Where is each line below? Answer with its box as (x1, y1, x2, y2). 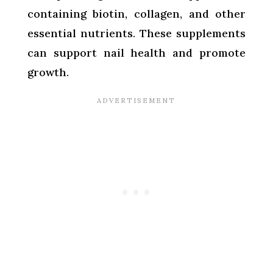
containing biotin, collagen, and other (27, 6, 246, 21)
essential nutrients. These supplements (27, 26, 246, 40)
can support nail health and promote (27, 45, 246, 60)
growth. (27, 65, 69, 79)
